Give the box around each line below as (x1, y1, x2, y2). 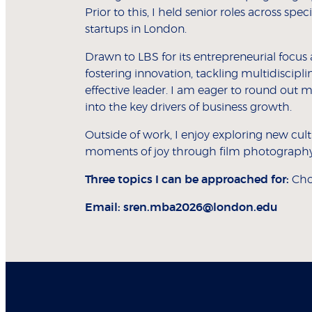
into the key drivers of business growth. (85, 102, 292, 114)
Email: (85, 202, 120, 214)
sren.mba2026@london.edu (123, 202, 278, 214)
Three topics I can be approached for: (85, 174, 292, 186)
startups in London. (85, 24, 187, 36)
